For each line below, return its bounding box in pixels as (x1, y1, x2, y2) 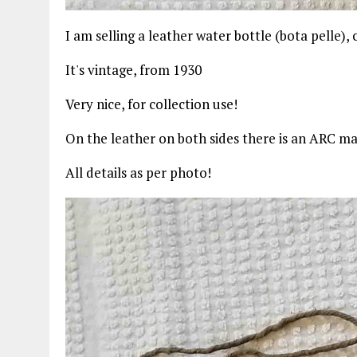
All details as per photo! (65, 163, 211, 182)
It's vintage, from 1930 (65, 60, 202, 79)
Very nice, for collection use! (65, 94, 237, 113)
